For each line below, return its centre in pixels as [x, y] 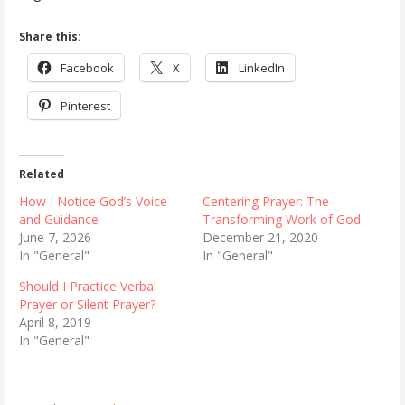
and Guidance [58, 220]
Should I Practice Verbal [87, 287]
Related [41, 174]
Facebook [87, 67]
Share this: [50, 36]
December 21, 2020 [260, 238]
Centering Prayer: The [265, 202]
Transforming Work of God [281, 220]
